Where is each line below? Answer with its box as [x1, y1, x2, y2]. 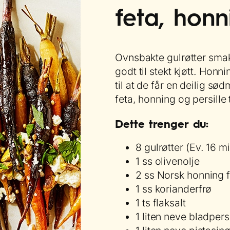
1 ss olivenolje [136, 155, 200, 168]
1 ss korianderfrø [136, 183, 212, 196]
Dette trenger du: [115, 117, 209, 130]
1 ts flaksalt [136, 197, 186, 209]
